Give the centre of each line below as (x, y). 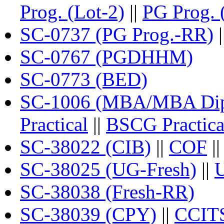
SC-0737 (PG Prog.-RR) (117, 34)
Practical (54, 124)
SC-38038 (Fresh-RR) (107, 191)
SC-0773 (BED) (84, 79)
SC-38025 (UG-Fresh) (108, 169)
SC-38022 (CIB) (85, 146)
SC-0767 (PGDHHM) (106, 56)
